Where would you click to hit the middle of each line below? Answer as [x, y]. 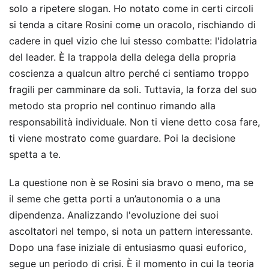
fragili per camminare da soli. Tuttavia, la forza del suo [133, 89]
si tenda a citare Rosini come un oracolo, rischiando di [132, 24]
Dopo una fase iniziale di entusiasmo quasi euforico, [128, 247]
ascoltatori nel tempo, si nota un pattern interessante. [131, 231]
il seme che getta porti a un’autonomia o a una [115, 198]
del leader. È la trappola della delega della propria [122, 57]
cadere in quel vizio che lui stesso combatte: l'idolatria [133, 41]
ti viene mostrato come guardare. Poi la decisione [122, 138]
